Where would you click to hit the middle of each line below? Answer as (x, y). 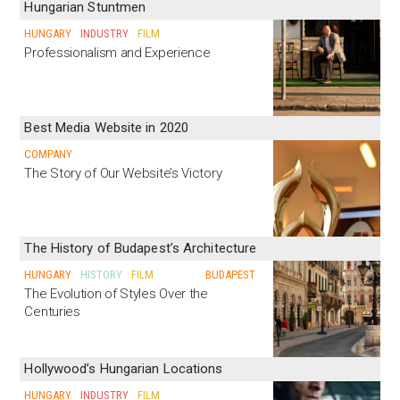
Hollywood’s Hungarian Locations (124, 369)
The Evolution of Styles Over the (116, 293)
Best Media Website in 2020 (107, 128)
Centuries (52, 311)
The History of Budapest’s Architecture (141, 249)
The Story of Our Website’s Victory (123, 173)
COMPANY (49, 154)
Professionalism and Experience (117, 52)
